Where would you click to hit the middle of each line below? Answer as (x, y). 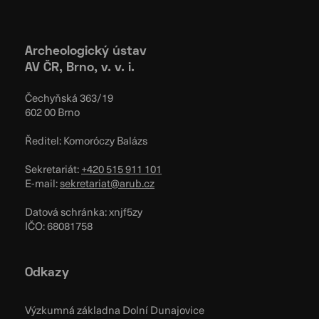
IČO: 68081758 (59, 226)
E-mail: (42, 183)
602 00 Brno (52, 112)
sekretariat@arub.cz (107, 183)
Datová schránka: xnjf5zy (84, 212)
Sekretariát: (53, 169)
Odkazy (47, 273)
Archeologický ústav (86, 52)
